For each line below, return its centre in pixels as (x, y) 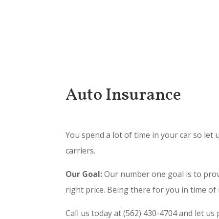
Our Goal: (84, 174)
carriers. (81, 150)
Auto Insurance (123, 96)
